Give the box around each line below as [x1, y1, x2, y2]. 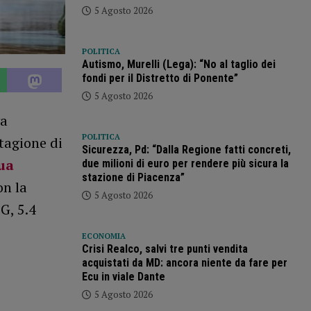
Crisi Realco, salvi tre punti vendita [81, 242, 248, 256]
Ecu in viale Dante [81, 270, 165, 284]
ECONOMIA [81, 231, 126, 242]
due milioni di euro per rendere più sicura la [81, 157, 289, 171]
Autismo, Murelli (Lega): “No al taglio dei [81, 58, 276, 72]
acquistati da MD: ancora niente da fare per [81, 256, 287, 270]
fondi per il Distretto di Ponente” [81, 72, 238, 85]
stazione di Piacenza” [81, 171, 185, 185]
